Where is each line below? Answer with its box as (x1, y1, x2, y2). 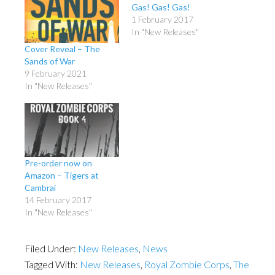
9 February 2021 (25, 68, 87, 79)
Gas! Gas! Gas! (131, 2, 190, 12)
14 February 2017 (25, 195, 91, 205)
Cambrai (25, 182, 56, 193)
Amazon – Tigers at (25, 170, 99, 180)
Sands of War (25, 56, 75, 66)
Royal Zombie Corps (144, 258, 230, 270)
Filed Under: (25, 242, 78, 254)
